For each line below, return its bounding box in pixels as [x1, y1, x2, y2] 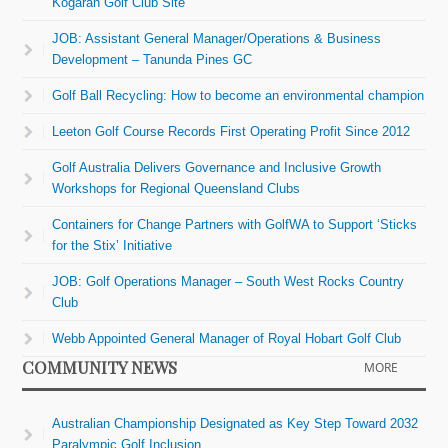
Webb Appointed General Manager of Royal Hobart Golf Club [52, 331, 402, 347]
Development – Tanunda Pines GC [52, 52, 253, 68]
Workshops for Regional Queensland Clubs [52, 181, 301, 197]
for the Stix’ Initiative [52, 238, 173, 254]
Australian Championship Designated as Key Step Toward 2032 [52, 416, 419, 432]
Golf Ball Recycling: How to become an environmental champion [52, 88, 425, 104]
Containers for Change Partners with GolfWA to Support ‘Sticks [52, 217, 418, 233]
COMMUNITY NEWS [22, 356, 178, 379]
